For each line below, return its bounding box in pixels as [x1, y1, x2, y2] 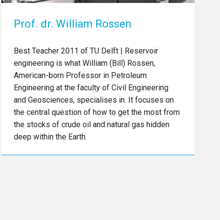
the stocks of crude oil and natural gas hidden [13, 120, 169, 129]
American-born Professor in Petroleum [13, 71, 147, 80]
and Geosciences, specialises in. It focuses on [13, 95, 174, 105]
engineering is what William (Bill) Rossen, [13, 58, 155, 68]
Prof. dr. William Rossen [13, 18, 132, 30]
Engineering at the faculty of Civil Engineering [13, 83, 168, 92]
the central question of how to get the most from [13, 108, 180, 117]
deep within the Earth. [13, 132, 87, 141]
